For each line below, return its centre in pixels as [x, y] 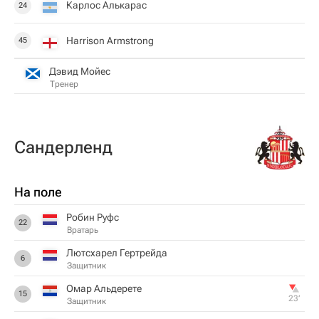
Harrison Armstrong [110, 40]
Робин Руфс [93, 217]
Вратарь [83, 230]
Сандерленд [63, 147]
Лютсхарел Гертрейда [117, 253]
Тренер [64, 84]
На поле [38, 192]
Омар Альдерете [104, 288]
